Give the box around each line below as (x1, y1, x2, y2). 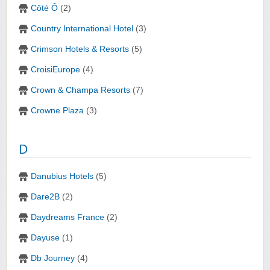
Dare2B (31, 192, 60, 202)
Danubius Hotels (31, 172, 93, 181)
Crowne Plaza (31, 106, 84, 116)
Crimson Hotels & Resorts (31, 45, 129, 54)
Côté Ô (31, 4, 58, 13)
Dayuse (31, 233, 60, 243)
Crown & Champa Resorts (31, 86, 130, 95)
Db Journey (31, 254, 75, 263)
